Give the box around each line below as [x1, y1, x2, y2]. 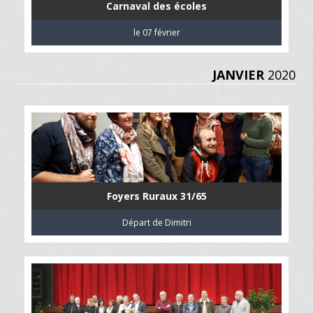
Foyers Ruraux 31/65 [106, 189, 207, 203]
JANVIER [212, 66, 264, 83]
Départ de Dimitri [122, 217, 191, 228]
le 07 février [133, 27, 180, 38]
